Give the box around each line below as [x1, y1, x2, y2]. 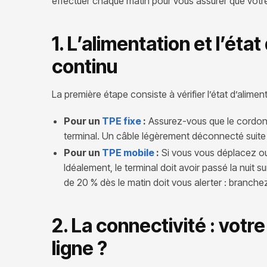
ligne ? [52, 236, 107, 260]
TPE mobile [102, 146, 154, 159]
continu [52, 55, 117, 79]
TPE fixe [102, 114, 141, 127]
